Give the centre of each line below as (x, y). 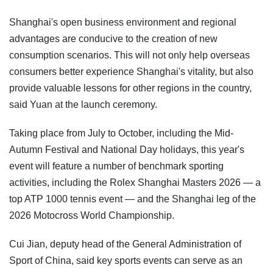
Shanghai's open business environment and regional (123, 22)
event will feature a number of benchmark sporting (116, 166)
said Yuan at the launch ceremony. (83, 104)
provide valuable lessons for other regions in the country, (130, 88)
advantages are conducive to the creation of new (113, 38)
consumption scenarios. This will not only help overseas (129, 55)
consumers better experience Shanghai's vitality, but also (131, 71)
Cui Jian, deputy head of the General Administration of (125, 244)
